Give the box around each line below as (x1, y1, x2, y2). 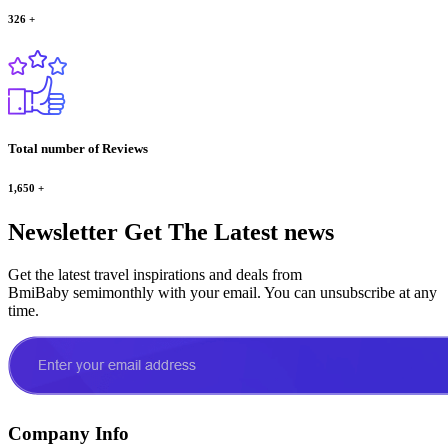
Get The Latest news (118, 218, 334, 245)
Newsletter (8, 218, 118, 245)
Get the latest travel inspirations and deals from (8, 265, 302, 283)
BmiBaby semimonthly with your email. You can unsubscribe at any (8, 283, 437, 301)
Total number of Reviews (8, 140, 148, 156)
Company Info (8, 422, 129, 444)
